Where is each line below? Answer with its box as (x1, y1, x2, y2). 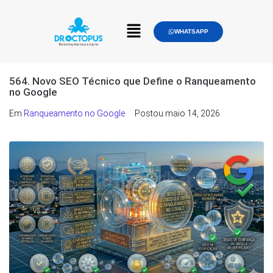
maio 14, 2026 (165, 108, 220, 118)
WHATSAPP (174, 28, 208, 35)
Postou (135, 108, 165, 118)
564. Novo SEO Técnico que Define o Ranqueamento (9, 75, 256, 87)
